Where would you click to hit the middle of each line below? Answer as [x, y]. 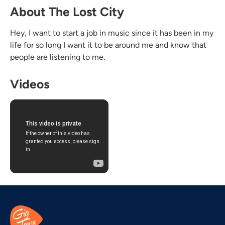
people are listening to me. [58, 57]
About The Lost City [67, 12]
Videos [30, 84]
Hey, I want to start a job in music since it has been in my [112, 33]
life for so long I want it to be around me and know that [108, 45]
